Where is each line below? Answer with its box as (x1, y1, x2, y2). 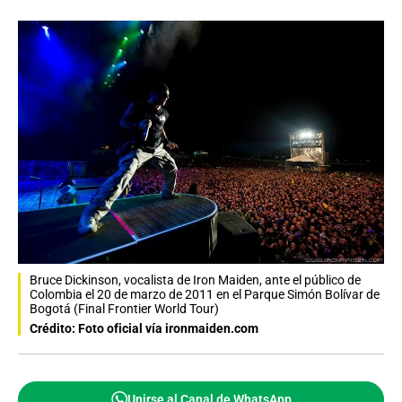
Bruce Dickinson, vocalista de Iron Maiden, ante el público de (30, 273, 361, 288)
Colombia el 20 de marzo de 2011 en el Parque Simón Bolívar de (30, 287, 380, 302)
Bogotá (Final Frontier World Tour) (30, 301, 219, 317)
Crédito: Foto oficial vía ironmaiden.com (30, 321, 258, 336)
